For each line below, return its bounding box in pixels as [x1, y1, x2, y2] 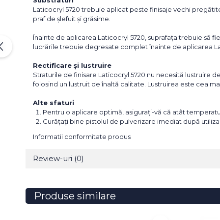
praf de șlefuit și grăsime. [33, 15, 110, 23]
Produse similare [34, 190, 116, 202]
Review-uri [33, 154, 74, 163]
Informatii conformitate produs [33, 133, 131, 140]
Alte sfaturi [33, 99, 74, 107]
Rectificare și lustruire [33, 61, 111, 69]
